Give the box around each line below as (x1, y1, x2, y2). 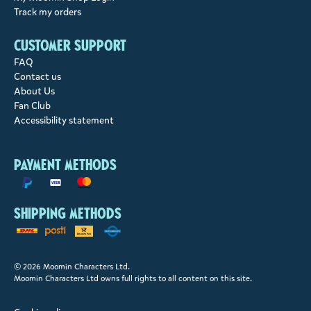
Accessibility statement (14, 114, 114, 128)
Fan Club (14, 99, 51, 113)
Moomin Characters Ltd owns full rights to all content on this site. (14, 272, 252, 284)
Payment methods (14, 154, 117, 176)
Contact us (14, 70, 61, 84)
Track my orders (14, 6, 81, 19)
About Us (14, 85, 55, 99)
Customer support (14, 35, 126, 57)
